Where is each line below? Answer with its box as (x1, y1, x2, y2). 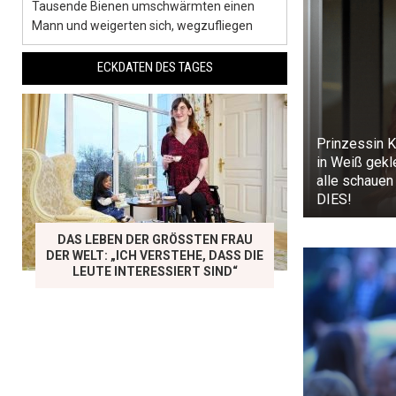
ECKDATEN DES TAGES (96, 59, 213, 75)
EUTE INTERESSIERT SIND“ (72, 264, 232, 278)
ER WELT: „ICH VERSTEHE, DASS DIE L (46, 248, 263, 263)
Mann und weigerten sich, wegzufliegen (32, 19, 253, 33)
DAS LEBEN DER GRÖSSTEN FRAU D (57, 232, 253, 247)
